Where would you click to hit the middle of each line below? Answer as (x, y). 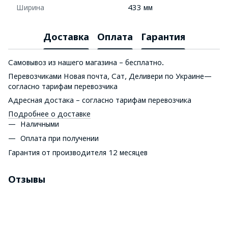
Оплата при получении (60, 138)
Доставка (66, 37)
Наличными (41, 124)
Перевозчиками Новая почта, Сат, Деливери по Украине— (110, 76)
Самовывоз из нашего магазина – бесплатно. (86, 62)
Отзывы (27, 180)
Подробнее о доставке (49, 113)
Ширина (30, 7)
